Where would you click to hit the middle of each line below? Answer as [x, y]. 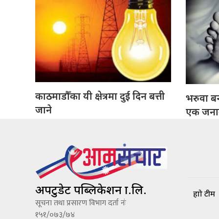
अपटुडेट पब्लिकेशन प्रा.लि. [91, 189]
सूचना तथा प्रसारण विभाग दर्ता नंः [81, 203]
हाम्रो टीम [204, 194]
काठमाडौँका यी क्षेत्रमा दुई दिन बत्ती [100, 96]
